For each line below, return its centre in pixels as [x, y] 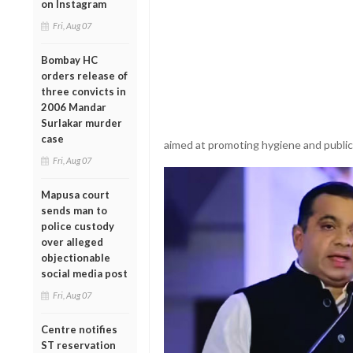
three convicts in [84, 91]
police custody [78, 226]
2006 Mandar [74, 107]
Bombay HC [69, 59]
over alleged [72, 242]
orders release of [84, 75]
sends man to [74, 210]
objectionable [76, 257]
